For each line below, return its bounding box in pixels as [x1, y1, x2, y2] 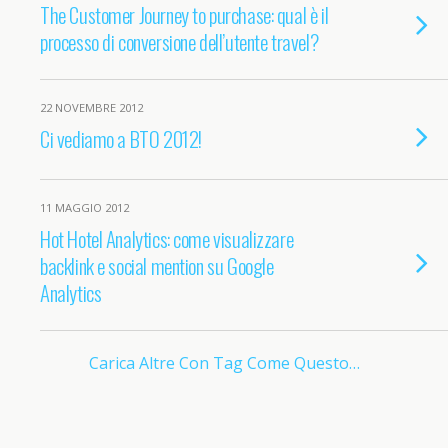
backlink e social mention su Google [40, 250, 274, 281]
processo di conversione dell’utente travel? [40, 26, 319, 57]
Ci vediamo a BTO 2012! [40, 123, 202, 154]
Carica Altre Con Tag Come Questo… [88, 352, 360, 374]
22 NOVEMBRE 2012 [40, 100, 143, 115]
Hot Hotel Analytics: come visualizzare [40, 223, 294, 254]
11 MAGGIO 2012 [40, 200, 129, 215]
